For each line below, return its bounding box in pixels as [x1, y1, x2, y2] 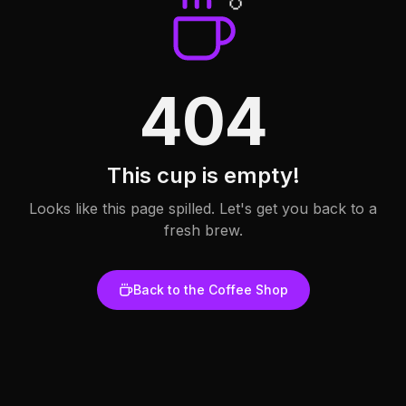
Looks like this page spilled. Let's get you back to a [29, 198, 377, 217]
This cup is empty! [106, 161, 300, 188]
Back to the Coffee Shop [132, 281, 288, 297]
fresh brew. [163, 220, 243, 239]
